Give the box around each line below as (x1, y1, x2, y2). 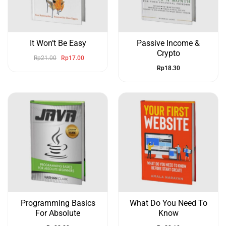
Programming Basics (20, 198, 95, 208)
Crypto (156, 48, 180, 59)
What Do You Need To (129, 198, 207, 208)
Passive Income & (137, 38, 200, 48)
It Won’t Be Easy (29, 38, 86, 48)
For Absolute (35, 208, 80, 218)
